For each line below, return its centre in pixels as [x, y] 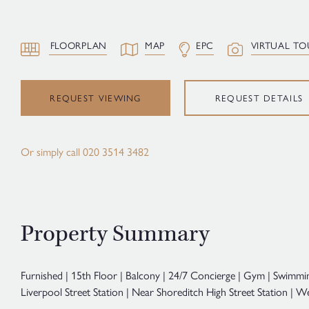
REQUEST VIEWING [96, 97]
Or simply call [52, 151]
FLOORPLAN [78, 44]
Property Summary [115, 234]
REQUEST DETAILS [259, 98]
